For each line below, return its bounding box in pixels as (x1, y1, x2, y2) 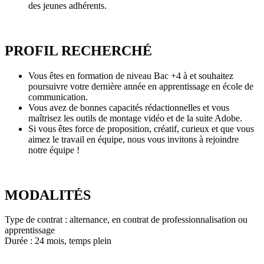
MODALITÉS (5, 187, 94, 203)
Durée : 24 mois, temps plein (5, 236, 114, 246)
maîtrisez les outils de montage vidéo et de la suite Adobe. (28, 113, 245, 123)
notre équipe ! (28, 144, 82, 155)
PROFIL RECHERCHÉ (5, 42, 156, 58)
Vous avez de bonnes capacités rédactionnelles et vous (28, 102, 229, 113)
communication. (28, 91, 90, 102)
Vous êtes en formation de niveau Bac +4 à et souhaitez (28, 70, 233, 81)
